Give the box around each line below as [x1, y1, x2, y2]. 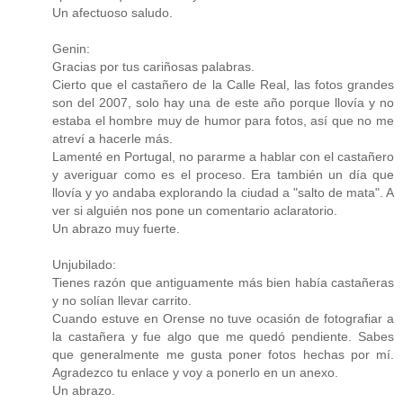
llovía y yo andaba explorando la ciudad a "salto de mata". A [52, 185, 394, 201]
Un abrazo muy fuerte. [52, 221, 180, 237]
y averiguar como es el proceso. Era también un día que [52, 167, 394, 183]
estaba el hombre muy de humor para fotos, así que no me [52, 113, 394, 129]
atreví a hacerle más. [52, 131, 173, 147]
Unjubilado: [52, 257, 116, 273]
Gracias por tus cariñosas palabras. [52, 59, 255, 75]
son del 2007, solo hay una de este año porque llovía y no [52, 95, 394, 111]
